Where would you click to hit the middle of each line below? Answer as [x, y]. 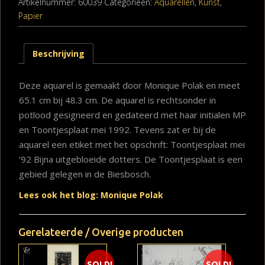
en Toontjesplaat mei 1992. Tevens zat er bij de [117, 129]
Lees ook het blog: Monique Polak [91, 195]
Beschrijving [59, 53]
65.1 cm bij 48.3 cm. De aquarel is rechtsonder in [117, 100]
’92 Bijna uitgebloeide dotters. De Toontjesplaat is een [131, 159]
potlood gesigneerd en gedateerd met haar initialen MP [132, 114]
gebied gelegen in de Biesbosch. [85, 174]
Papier [30, 15]
